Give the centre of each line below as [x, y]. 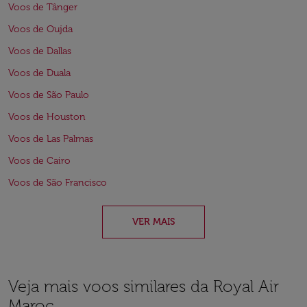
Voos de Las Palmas [51, 139]
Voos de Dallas [40, 51]
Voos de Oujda [40, 29]
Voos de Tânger [43, 7]
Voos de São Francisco [58, 183]
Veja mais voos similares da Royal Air [144, 286]
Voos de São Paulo [49, 95]
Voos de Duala [39, 73]
